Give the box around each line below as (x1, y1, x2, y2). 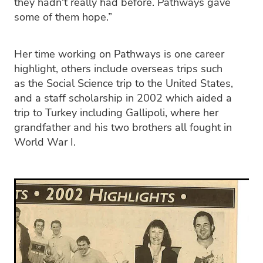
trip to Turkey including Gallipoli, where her (14, 104, 218, 119)
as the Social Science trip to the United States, (14, 75, 233, 90)
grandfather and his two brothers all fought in (14, 119, 232, 134)
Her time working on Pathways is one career (14, 46, 224, 60)
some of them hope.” (14, 9, 115, 23)
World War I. (14, 134, 79, 149)
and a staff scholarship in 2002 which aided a (14, 90, 232, 104)
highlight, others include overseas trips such (14, 60, 222, 75)
